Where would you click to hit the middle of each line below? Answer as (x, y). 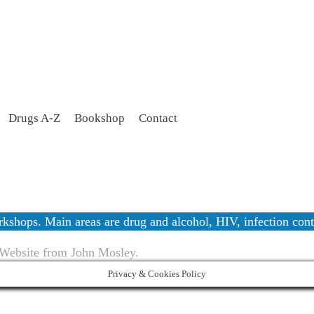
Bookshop (100, 118)
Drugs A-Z (34, 118)
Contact (158, 118)
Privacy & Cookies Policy (157, 274)
